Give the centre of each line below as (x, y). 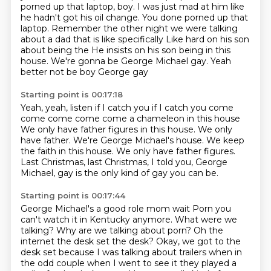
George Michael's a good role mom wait (106, 209)
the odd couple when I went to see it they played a (128, 263)
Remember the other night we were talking (144, 28)
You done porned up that (195, 18)
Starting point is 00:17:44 (73, 195)
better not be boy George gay (84, 72)
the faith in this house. (68, 151)
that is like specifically (119, 39)
